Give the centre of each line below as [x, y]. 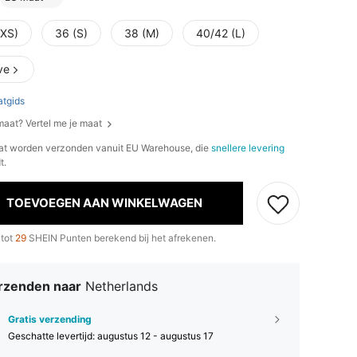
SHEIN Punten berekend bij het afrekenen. [121, 237]
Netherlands [122, 286]
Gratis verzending [50, 319]
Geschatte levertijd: [53, 335]
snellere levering [248, 147]
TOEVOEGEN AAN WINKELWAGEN [104, 203]
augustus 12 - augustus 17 [155, 335]
